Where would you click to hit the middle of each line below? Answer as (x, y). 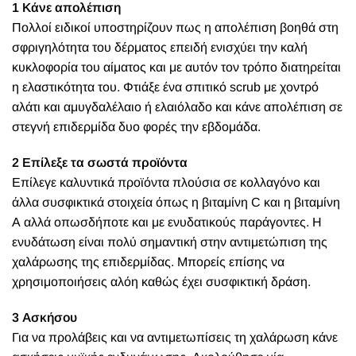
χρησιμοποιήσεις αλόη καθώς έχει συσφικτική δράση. (161, 282)
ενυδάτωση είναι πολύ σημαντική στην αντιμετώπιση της (170, 242)
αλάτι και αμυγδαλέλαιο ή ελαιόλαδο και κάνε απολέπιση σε (177, 107)
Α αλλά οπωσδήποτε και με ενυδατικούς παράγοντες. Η (167, 222)
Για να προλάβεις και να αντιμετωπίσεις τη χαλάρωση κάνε (175, 337)
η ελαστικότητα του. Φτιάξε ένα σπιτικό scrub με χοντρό (165, 87)
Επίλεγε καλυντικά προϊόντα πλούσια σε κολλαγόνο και (166, 182)
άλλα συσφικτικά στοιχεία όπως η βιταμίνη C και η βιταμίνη (176, 202)
